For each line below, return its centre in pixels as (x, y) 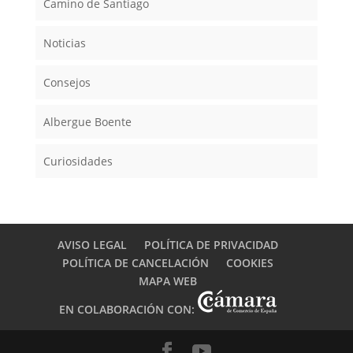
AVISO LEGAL (92, 245)
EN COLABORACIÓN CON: (128, 310)
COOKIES (249, 263)
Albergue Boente (87, 122)
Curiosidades (78, 162)
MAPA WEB (167, 281)
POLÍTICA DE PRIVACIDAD (211, 245)
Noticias (64, 43)
